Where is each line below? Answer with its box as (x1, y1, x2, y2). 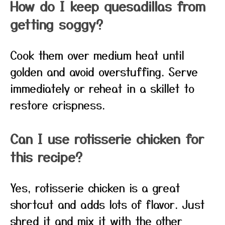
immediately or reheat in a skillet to (10, 80, 194, 96)
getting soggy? (10, 15, 103, 33)
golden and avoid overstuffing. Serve (10, 63, 198, 79)
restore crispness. (10, 96, 105, 113)
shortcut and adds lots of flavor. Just (10, 196, 205, 212)
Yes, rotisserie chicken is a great (10, 179, 180, 195)
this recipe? (10, 147, 82, 166)
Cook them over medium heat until (10, 47, 184, 63)
